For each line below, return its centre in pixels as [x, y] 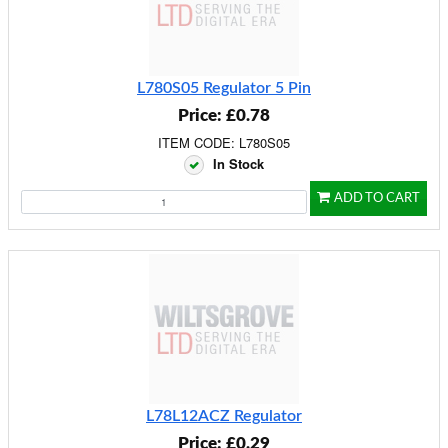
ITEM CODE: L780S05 [224, 142]
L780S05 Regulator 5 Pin [224, 88]
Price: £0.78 [224, 115]
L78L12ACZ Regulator [224, 416]
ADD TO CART [377, 198]
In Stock [238, 163]
